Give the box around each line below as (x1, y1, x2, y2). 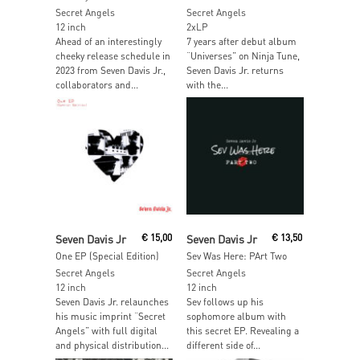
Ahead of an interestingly (55, 35, 162, 47)
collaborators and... (55, 78, 138, 91)
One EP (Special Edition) (55, 250, 159, 263)
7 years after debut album (186, 35, 297, 47)
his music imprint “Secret (55, 310, 166, 323)
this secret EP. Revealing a (186, 325, 299, 337)
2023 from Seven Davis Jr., (55, 63, 166, 76)
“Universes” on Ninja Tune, (186, 49, 300, 62)
